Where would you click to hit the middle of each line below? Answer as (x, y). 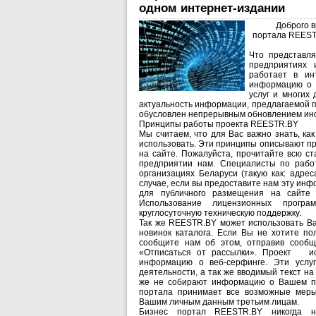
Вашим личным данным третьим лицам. (219, 302)
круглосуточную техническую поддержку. (220, 213)
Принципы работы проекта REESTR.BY (219, 124)
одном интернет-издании (212, 8)
